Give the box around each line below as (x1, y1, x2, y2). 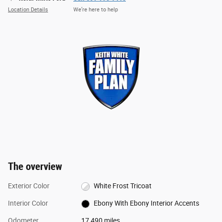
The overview (8, 161, 62, 173)
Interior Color (8, 199, 48, 208)
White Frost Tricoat (94, 182, 152, 190)
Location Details (8, 6, 48, 13)
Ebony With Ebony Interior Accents (94, 199, 200, 208)
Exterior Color (8, 182, 50, 190)
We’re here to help (73, 6, 118, 13)
